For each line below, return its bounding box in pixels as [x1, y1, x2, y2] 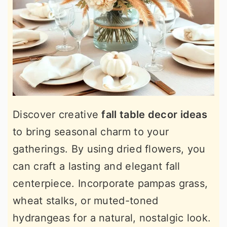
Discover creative [13, 108, 102, 121]
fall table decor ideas [101, 108, 208, 121]
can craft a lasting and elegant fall [13, 160, 180, 172]
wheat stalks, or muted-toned [13, 194, 159, 207]
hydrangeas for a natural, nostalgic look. [13, 211, 211, 224]
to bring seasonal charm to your [13, 125, 169, 138]
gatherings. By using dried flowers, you [13, 142, 206, 155]
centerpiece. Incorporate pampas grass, [13, 177, 208, 190]
